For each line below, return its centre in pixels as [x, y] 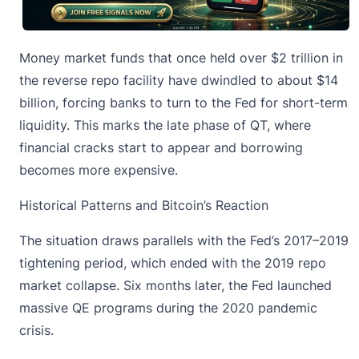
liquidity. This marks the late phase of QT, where [165, 125]
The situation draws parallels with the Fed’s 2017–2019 [184, 241]
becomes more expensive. [99, 170]
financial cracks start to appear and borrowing [161, 148]
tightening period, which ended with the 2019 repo [173, 263]
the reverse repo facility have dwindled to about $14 [179, 81]
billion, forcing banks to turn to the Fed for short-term [184, 103]
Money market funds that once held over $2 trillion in [181, 58]
